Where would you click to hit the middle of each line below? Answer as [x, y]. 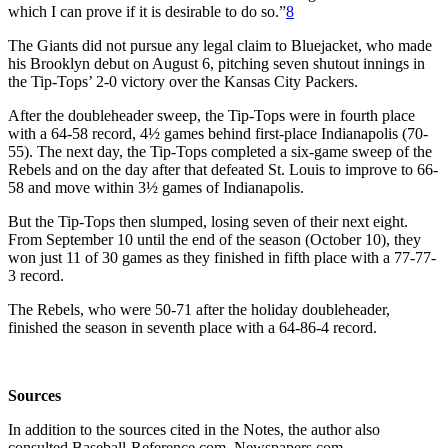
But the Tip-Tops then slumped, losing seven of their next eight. [208, 221]
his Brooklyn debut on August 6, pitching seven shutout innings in [216, 63]
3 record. [36, 275]
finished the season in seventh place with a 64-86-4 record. [192, 327]
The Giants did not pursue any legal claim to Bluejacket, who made [220, 45]
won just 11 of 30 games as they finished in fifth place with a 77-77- [222, 257]
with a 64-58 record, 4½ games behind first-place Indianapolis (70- [218, 133]
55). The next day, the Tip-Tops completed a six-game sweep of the [220, 151]
